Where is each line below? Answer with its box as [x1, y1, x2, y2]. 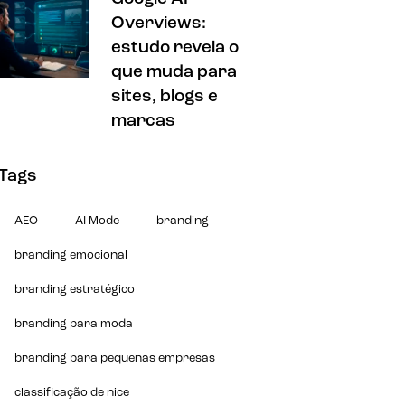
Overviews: [111, 14, 207, 33]
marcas [111, 112, 176, 130]
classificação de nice [14, 386, 130, 399]
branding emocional [14, 249, 128, 261]
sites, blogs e [111, 88, 219, 106]
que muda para [111, 63, 238, 81]
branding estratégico [14, 283, 136, 296]
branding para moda [14, 317, 134, 330]
